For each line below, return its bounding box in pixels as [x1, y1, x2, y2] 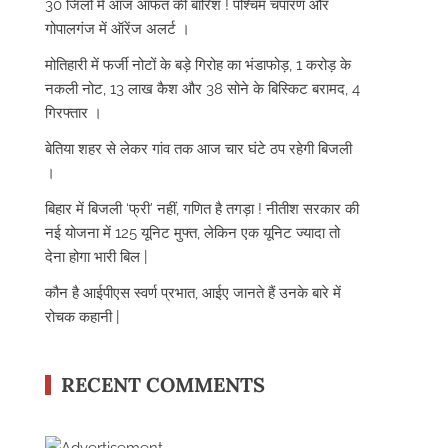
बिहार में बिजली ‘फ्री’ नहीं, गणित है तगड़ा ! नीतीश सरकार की [45, 199, 360, 218]
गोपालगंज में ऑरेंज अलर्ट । [45, 19, 191, 38]
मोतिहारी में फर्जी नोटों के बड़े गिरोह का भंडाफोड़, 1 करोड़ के [45, 55, 352, 74]
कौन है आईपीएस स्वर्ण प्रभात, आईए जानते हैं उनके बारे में [45, 283, 342, 302]
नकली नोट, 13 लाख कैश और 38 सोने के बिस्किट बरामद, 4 [45, 79, 361, 98]
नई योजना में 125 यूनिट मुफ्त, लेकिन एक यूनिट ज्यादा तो [45, 223, 341, 242]
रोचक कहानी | [45, 307, 120, 326]
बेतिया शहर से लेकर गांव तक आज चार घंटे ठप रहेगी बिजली [45, 139, 353, 158]
